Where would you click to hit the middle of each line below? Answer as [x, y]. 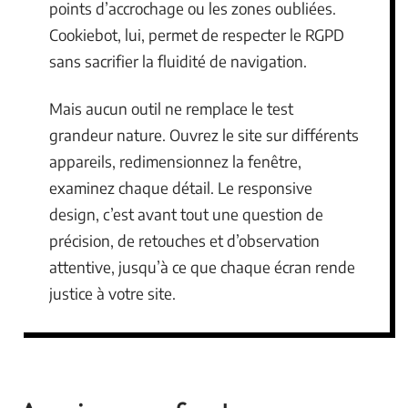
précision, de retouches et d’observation [184, 240]
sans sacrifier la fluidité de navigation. [178, 61]
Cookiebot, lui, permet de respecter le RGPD [197, 35]
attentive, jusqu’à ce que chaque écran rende [202, 266]
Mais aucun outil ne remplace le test [171, 108]
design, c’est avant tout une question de [186, 214]
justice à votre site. [112, 293]
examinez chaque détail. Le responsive [181, 187]
